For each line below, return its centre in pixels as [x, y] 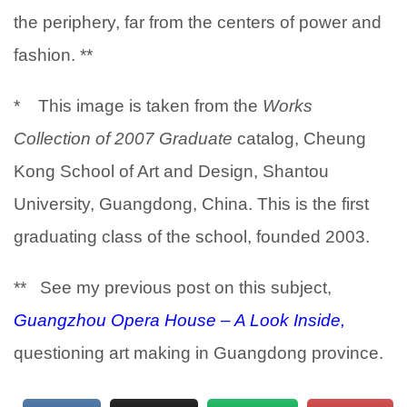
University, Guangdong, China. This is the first [191, 204]
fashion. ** [53, 55]
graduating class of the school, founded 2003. [192, 237]
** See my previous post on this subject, [173, 288]
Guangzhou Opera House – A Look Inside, [179, 321]
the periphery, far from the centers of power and [198, 23]
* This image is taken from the [138, 106]
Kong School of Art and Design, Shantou [171, 172]
